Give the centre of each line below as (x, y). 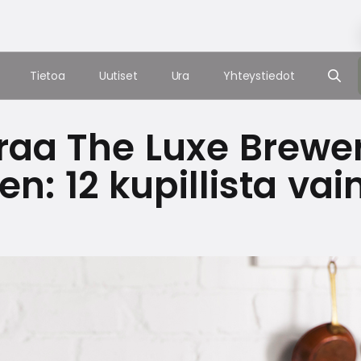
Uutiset (118, 75)
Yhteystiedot (259, 75)
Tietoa (48, 75)
